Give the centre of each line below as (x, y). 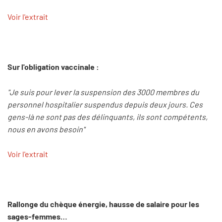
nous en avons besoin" (46, 129)
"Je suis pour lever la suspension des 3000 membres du (103, 92)
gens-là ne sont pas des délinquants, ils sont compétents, (108, 116)
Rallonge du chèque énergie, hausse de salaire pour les (103, 204)
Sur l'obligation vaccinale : (53, 66)
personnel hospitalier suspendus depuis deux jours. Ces (105, 104)
